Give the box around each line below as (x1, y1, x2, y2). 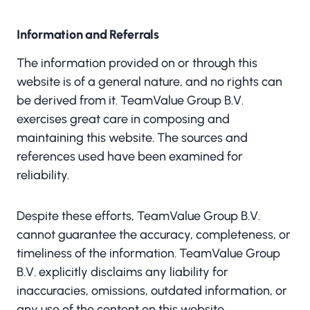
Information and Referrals (17, 27, 159, 42)
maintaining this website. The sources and (17, 130, 248, 145)
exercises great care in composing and (17, 111, 230, 127)
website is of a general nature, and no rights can (17, 74, 282, 89)
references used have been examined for (17, 149, 243, 164)
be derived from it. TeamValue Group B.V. (17, 93, 244, 108)
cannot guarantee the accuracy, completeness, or (17, 227, 291, 242)
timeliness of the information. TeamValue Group (17, 246, 280, 261)
